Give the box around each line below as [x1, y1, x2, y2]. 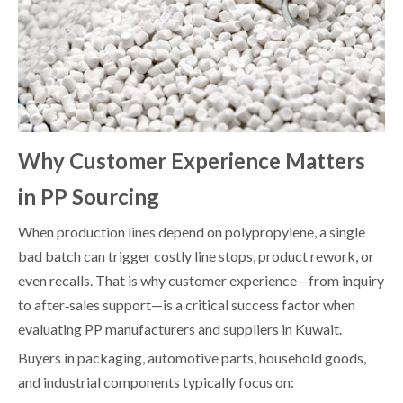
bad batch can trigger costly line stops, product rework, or [18, 246, 374, 264]
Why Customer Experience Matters [18, 147, 365, 174]
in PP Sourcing [18, 183, 159, 210]
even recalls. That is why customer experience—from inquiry [18, 271, 384, 289]
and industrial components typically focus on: [18, 372, 294, 390]
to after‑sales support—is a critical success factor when [18, 295, 355, 313]
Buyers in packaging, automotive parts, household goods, [18, 348, 366, 366]
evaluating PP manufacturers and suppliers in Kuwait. [18, 319, 342, 337]
